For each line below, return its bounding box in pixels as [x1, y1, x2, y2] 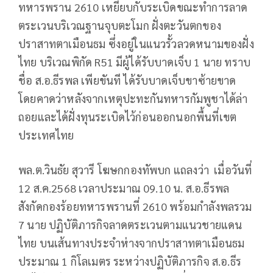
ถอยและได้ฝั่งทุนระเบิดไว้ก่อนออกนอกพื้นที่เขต [18, 110, 237, 124]
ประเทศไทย [18, 128, 74, 143]
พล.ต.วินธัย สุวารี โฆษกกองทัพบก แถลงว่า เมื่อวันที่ [18, 163, 252, 177]
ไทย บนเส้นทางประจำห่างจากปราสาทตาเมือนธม [18, 236, 245, 250]
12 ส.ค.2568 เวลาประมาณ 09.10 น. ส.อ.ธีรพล [18, 181, 230, 196]
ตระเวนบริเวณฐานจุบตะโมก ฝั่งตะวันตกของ [18, 18, 221, 33]
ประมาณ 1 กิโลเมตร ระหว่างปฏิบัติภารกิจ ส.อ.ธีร [18, 254, 242, 269]
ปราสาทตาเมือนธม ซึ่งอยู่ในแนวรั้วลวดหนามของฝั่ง [18, 37, 254, 51]
